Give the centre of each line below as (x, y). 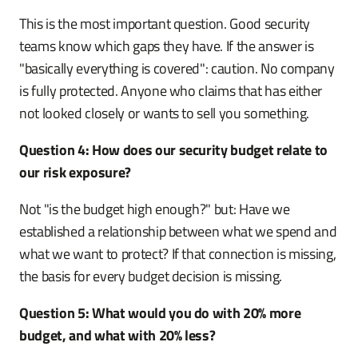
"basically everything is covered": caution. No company (177, 68)
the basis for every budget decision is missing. (151, 276)
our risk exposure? (75, 172)
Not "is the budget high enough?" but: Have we (155, 209)
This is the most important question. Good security (165, 24)
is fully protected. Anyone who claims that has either (171, 91)
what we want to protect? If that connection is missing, (178, 254)
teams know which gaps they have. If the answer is (167, 46)
